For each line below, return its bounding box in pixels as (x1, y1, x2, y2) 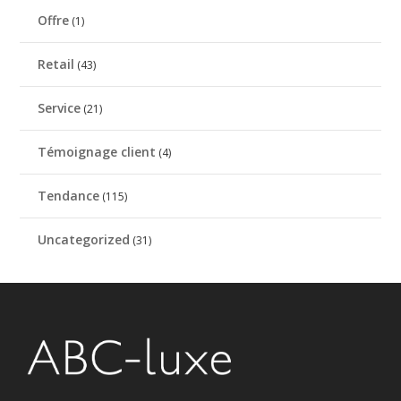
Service (38, 98, 81, 116)
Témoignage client (38, 142, 157, 160)
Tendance (38, 186, 100, 204)
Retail (38, 55, 75, 73)
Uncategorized (38, 230, 131, 248)
